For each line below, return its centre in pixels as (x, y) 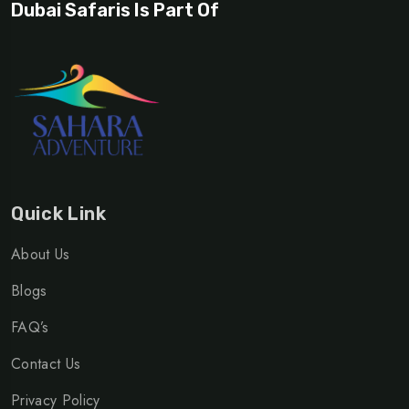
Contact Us (46, 364)
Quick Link (59, 214)
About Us (41, 255)
